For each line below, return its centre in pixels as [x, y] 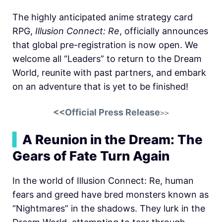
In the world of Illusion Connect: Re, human [103, 180]
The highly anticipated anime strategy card [103, 17]
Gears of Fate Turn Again [91, 156]
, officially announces [164, 31]
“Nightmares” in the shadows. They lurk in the [109, 208]
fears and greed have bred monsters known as [111, 194]
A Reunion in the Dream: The [112, 139]
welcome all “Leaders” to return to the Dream [107, 58]
